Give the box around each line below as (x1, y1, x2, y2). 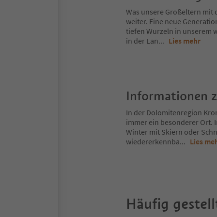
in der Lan (126, 36, 158, 46)
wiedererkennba (126, 137, 180, 146)
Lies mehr (169, 36, 201, 46)
